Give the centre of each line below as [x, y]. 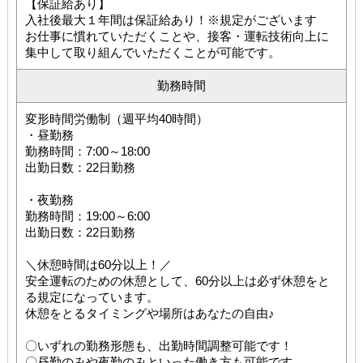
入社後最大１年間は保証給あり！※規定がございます [171, 19]
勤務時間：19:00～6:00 [87, 216]
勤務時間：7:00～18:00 [87, 151]
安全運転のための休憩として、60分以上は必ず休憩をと [177, 280]
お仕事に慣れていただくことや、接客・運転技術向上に [177, 36]
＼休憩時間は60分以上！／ [98, 264]
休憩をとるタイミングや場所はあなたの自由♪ [149, 313]
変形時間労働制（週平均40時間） [116, 118]
